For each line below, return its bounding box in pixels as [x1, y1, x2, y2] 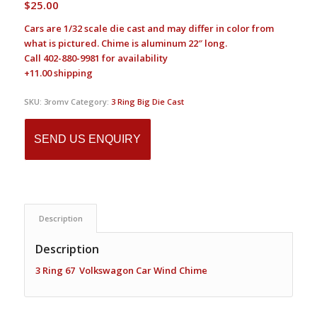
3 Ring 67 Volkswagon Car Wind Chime [35, 264, 207, 277]
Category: [70, 96, 111, 108]
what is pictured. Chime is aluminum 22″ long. [23, 37, 227, 50]
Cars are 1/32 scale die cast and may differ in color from [23, 22, 274, 35]
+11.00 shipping [23, 67, 93, 80]
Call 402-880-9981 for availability [23, 52, 168, 65]
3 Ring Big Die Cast [110, 96, 184, 108]
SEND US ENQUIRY [34, 133, 142, 146]
